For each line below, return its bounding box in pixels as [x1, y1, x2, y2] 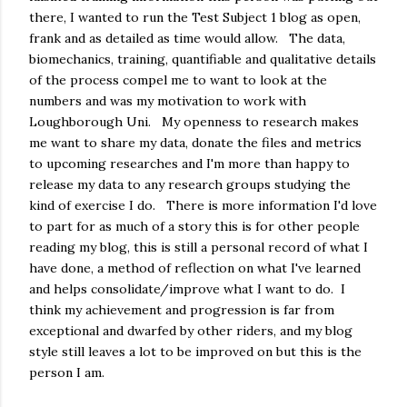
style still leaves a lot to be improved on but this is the [29, 342, 362, 360]
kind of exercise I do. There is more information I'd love [29, 196, 377, 213]
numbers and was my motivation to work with [29, 92, 306, 109]
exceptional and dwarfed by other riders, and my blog [29, 322, 352, 339]
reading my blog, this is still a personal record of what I [29, 238, 368, 255]
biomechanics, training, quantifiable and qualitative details [29, 50, 376, 67]
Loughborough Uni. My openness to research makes [29, 113, 359, 130]
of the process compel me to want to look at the [29, 71, 327, 88]
